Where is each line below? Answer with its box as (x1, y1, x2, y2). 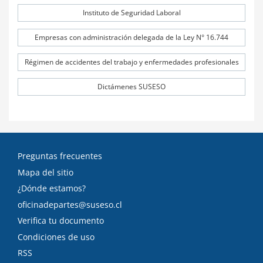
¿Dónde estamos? (18, 183, 86, 194)
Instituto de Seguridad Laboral (82, 8, 181, 18)
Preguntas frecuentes (18, 150, 102, 161)
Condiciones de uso (18, 231, 95, 242)
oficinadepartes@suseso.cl (18, 198, 122, 210)
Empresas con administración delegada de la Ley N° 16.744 (35, 32, 228, 42)
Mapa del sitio (18, 166, 73, 178)
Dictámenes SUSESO (97, 82, 166, 92)
